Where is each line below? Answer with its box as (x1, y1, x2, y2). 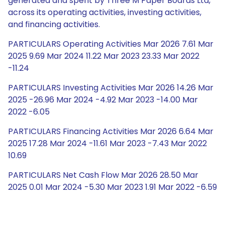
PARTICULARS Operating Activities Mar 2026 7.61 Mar (8, 38, 213, 50)
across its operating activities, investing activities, (8, 7, 201, 18)
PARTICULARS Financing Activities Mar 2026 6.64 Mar (8, 126, 213, 137)
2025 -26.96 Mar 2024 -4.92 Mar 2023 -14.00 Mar (8, 94, 198, 105)
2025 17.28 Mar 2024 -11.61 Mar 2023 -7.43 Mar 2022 (8, 138, 207, 149)
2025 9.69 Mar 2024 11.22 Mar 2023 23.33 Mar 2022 (8, 50, 199, 62)
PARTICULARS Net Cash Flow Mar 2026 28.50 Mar (8, 169, 198, 181)
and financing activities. (8, 19, 100, 30)
